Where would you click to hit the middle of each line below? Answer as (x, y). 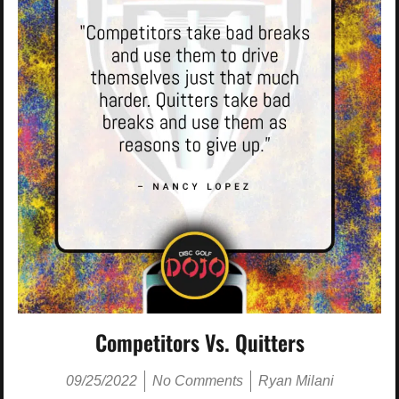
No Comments (197, 381)
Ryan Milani (296, 381)
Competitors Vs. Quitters (199, 342)
